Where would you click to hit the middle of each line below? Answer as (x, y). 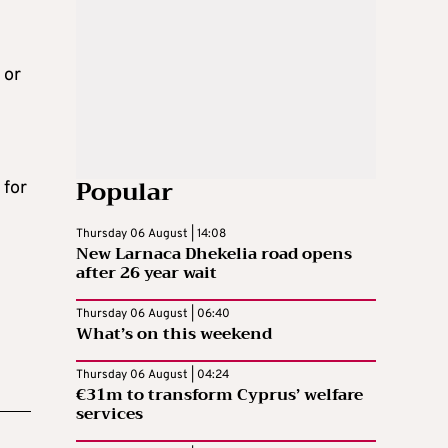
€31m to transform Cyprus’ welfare (219, 395)
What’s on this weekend (174, 334)
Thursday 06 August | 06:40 (153, 314)
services (109, 414)
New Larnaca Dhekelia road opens (214, 254)
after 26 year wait (146, 273)
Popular (124, 192)
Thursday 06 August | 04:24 (152, 375)
